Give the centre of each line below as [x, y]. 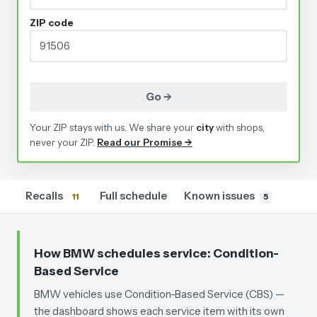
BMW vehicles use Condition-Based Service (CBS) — [159, 294]
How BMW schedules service [121, 253]
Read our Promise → [145, 142]
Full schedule [133, 196]
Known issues [219, 196]
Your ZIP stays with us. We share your [112, 127]
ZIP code [52, 23]
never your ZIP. [62, 142]
